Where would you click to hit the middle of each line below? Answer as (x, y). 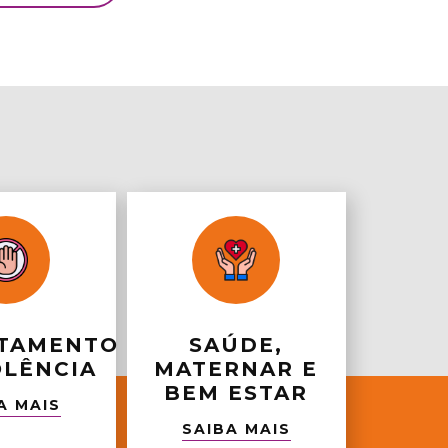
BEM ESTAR (236, 393)
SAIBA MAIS (236, 429)
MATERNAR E (236, 369)
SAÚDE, (236, 345)
